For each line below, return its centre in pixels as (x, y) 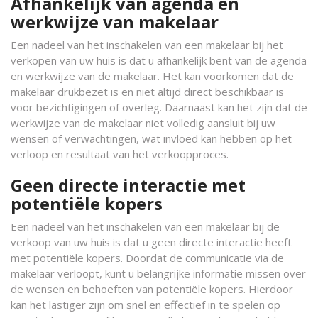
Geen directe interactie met (128, 185)
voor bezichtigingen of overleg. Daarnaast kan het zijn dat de (159, 107)
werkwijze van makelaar (115, 22)
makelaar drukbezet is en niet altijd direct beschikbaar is (147, 92)
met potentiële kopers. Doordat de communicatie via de (147, 258)
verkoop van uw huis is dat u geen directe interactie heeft (151, 242)
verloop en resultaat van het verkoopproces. (120, 154)
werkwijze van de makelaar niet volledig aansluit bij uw (143, 123)
